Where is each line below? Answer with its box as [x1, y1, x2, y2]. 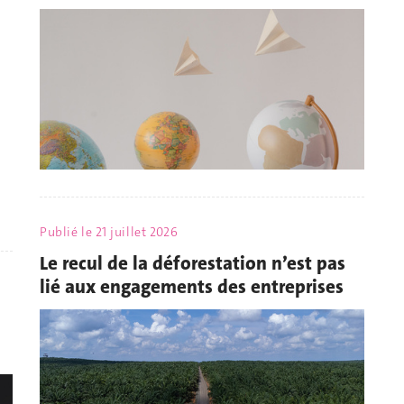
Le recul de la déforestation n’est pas [40, 250, 345, 276]
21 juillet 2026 [95, 224, 179, 241]
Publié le [40, 224, 96, 241]
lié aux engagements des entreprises [40, 273, 344, 299]
